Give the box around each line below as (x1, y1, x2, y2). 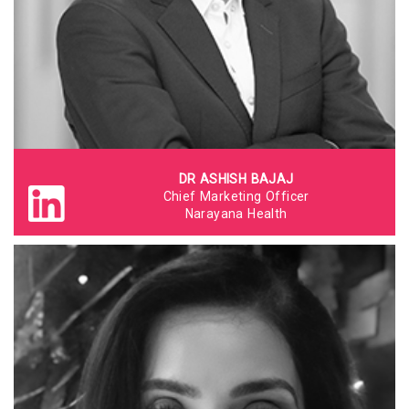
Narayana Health (184, 206, 288, 221)
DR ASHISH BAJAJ (178, 172, 294, 186)
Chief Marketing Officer (163, 189, 309, 204)
